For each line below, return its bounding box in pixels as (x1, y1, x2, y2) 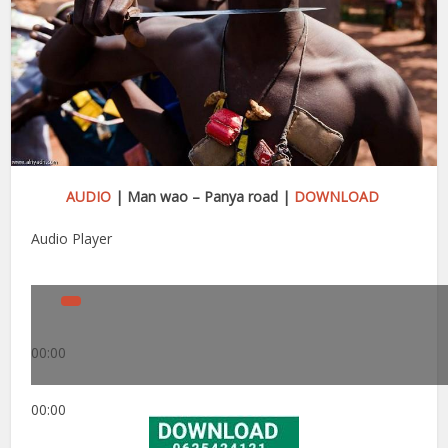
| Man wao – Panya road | (110, 186, 294, 206)
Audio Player (31, 228, 113, 248)
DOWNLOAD (293, 186, 379, 206)
